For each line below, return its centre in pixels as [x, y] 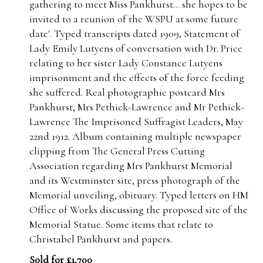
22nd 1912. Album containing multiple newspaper [135, 136]
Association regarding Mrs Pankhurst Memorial [131, 166]
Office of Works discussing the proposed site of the [139, 210]
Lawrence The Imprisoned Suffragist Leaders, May [136, 122]
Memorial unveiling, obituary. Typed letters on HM [139, 195]
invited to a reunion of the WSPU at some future [134, 19]
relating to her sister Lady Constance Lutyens [126, 63]
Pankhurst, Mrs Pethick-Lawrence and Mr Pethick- [137, 107]
